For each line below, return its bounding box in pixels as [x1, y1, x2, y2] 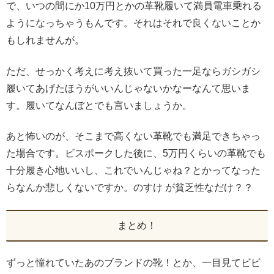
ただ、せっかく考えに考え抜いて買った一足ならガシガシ [6, 65, 261, 76]
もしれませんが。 [6, 35, 84, 46]
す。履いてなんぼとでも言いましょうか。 [6, 100, 192, 111]
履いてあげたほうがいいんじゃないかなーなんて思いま [6, 83, 251, 94]
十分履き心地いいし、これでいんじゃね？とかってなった [6, 165, 261, 176]
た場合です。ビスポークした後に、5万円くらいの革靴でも [6, 148, 266, 158]
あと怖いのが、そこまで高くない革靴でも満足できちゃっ [6, 131, 261, 141]
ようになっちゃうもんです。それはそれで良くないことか [6, 18, 261, 29]
